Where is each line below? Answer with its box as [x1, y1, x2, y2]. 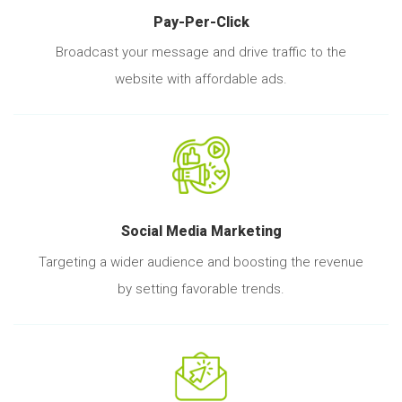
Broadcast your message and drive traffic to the [56, 44, 346, 61]
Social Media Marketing [120, 223, 282, 240]
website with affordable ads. [115, 71, 287, 88]
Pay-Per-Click [153, 13, 249, 31]
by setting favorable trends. [118, 280, 284, 297]
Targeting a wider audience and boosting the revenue [39, 253, 363, 270]
